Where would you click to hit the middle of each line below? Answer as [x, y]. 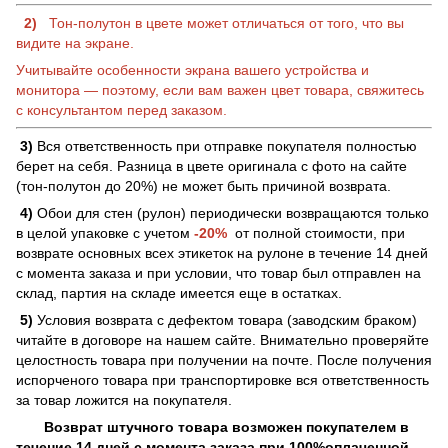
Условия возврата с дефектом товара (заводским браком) [225, 319]
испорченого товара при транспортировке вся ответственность [222, 379]
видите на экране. [75, 42]
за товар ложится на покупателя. [124, 399]
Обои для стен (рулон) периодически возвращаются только [231, 212]
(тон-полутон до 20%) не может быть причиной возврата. [203, 185]
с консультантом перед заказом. [121, 109]
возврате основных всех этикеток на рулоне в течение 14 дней [222, 252]
